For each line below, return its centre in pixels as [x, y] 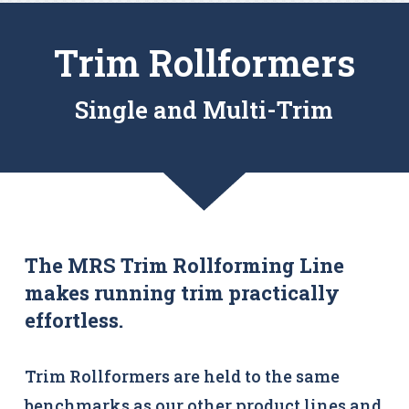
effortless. [74, 320]
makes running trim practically [182, 293]
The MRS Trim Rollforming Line [184, 265]
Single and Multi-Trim [204, 110]
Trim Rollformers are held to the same [182, 376]
